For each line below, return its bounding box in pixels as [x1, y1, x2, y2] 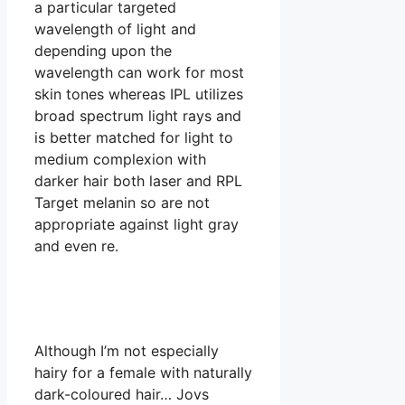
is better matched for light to [34, 128, 233, 147]
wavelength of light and [34, 20, 196, 39]
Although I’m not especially [34, 342, 219, 361]
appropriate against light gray [34, 215, 239, 234]
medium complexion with [34, 150, 206, 169]
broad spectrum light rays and [34, 107, 241, 126]
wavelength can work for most [34, 63, 244, 82]
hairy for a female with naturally [34, 363, 252, 382]
